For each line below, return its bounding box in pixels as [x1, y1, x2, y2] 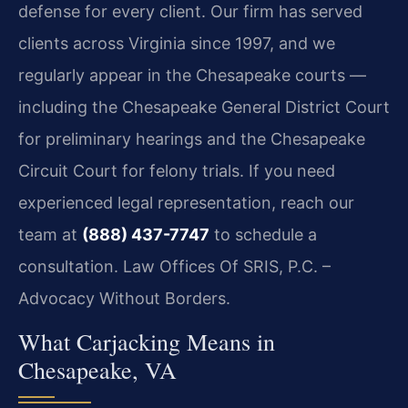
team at [18, 225, 82, 245]
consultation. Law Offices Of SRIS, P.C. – [18, 257, 331, 277]
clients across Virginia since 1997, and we [18, 34, 335, 54]
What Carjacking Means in [18, 325, 275, 357]
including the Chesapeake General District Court [18, 97, 390, 117]
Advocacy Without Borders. [18, 289, 230, 309]
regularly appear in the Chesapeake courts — [18, 66, 366, 86]
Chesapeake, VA [18, 353, 177, 385]
